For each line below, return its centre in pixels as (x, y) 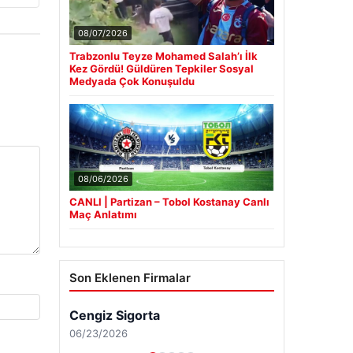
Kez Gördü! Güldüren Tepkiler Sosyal (161, 69)
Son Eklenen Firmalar (130, 278)
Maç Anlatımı (103, 215)
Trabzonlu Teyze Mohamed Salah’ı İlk (163, 56)
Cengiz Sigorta (114, 316)
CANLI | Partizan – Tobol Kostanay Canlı (169, 202)
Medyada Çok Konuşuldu (132, 82)
